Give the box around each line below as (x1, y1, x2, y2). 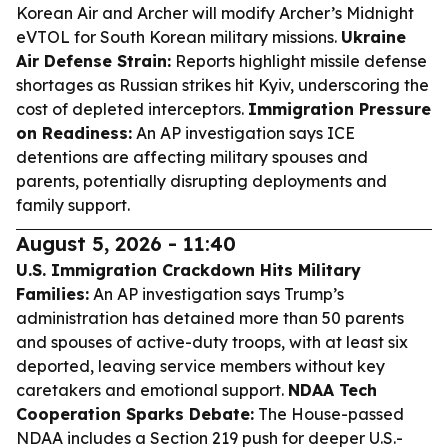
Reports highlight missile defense (171, 51, 427, 71)
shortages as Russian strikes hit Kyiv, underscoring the (16, 75, 429, 95)
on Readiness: (16, 123, 132, 143)
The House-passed (254, 404, 404, 424)
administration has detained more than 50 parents (16, 308, 404, 328)
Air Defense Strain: (16, 51, 171, 71)
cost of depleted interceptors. (16, 99, 248, 119)
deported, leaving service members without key (16, 356, 385, 376)
